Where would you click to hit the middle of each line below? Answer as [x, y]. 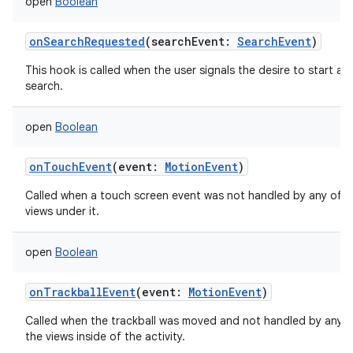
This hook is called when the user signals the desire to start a [184, 70]
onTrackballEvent [82, 292]
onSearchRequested [87, 41]
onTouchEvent [71, 167]
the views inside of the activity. [105, 336]
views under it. [62, 211]
